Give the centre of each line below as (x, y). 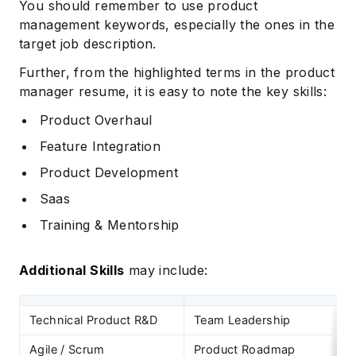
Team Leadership (242, 321)
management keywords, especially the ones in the (177, 25)
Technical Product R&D (94, 321)
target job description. (88, 44)
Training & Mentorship (109, 225)
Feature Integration (100, 147)
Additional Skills (72, 271)
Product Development (108, 173)
